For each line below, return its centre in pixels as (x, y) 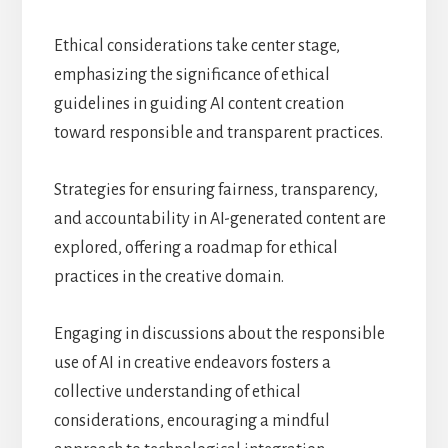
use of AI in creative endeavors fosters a (192, 362)
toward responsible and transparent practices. (218, 132)
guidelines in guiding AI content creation (198, 103)
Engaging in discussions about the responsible (219, 333)
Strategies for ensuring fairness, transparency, (215, 189)
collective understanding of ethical (177, 391)
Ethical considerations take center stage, (196, 45)
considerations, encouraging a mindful (191, 420)
